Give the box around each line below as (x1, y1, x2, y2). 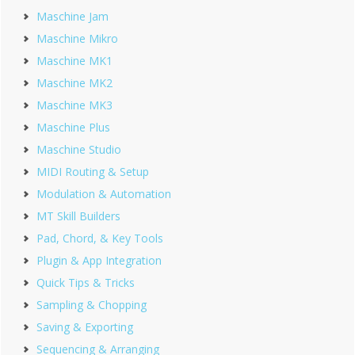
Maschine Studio (36, 141, 121, 157)
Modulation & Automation (36, 185, 171, 201)
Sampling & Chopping (36, 296, 147, 312)
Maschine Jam (36, 8, 109, 24)
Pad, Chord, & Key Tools (36, 230, 163, 246)
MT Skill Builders (36, 208, 120, 223)
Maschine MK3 (36, 97, 113, 113)
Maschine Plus (36, 119, 110, 135)
